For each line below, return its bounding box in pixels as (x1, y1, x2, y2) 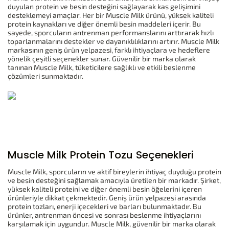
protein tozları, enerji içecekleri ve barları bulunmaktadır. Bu (8, 202, 201, 211)
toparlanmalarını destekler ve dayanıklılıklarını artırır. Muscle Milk (8, 36, 219, 45)
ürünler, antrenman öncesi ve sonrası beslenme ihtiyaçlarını (8, 211, 201, 220)
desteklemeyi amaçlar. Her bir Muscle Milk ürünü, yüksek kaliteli (8, 10, 214, 19)
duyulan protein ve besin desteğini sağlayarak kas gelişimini (8, 2, 200, 11)
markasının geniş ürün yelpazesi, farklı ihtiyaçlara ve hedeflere (8, 45, 210, 54)
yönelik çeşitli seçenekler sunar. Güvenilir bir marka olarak (8, 54, 196, 63)
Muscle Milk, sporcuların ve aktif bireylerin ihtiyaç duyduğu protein (8, 167, 221, 176)
